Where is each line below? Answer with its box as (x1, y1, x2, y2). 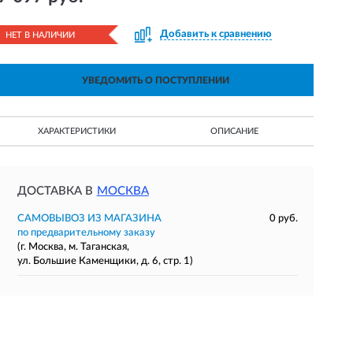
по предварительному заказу (17, 228, 155, 238)
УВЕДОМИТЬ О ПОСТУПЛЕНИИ (81, 76, 229, 85)
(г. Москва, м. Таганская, (17, 242, 129, 252)
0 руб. (269, 214, 298, 224)
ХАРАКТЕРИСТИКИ (37, 127, 116, 136)
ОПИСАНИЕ (210, 127, 259, 136)
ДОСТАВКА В (17, 185, 93, 197)
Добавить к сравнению (159, 29, 272, 39)
